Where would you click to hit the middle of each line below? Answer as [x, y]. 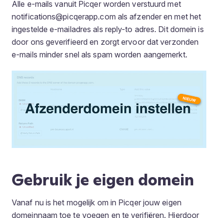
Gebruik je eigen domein [103, 180]
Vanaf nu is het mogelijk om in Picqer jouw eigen [97, 203]
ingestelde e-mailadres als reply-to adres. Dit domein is [108, 29]
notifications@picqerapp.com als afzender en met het [107, 17]
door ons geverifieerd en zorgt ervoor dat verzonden [105, 42]
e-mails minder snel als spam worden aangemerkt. [100, 54]
